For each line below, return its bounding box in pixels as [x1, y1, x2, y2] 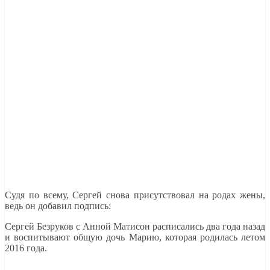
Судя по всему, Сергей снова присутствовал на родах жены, [5, 189, 265, 200]
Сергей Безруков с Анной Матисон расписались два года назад [5, 221, 265, 231]
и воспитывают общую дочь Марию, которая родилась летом [5, 231, 265, 242]
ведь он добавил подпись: [5, 200, 111, 211]
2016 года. [5, 242, 47, 253]
